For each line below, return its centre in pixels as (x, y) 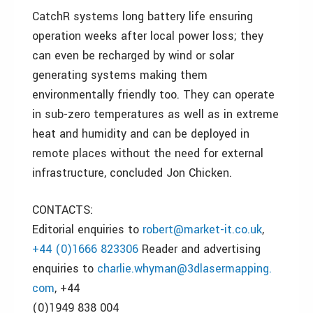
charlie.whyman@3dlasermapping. (184, 269)
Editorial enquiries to (87, 230)
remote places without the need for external (148, 153)
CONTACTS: (63, 210)
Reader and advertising (199, 249)
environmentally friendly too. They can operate (153, 95)
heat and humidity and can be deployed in (141, 134)
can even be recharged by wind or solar (133, 56)
